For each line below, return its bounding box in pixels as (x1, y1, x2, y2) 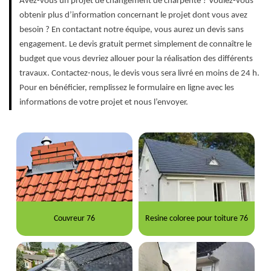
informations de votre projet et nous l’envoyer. (19, 98, 188, 108)
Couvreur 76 (53, 214, 95, 223)
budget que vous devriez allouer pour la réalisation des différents (19, 54, 253, 64)
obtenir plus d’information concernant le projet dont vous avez (19, 11, 247, 21)
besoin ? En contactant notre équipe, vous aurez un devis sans (19, 25, 244, 35)
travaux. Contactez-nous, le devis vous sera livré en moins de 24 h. (19, 69, 260, 79)
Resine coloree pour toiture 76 (145, 214, 249, 223)
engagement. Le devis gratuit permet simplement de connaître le (19, 40, 252, 50)
